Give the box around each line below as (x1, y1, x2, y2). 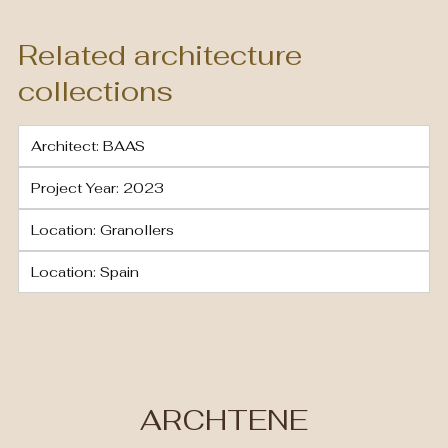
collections (18, 73, 173, 109)
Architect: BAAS (31, 137, 145, 155)
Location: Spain (31, 263, 139, 281)
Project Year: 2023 (31, 179, 164, 197)
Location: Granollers (31, 221, 174, 239)
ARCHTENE (140, 402, 308, 438)
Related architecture (18, 37, 302, 73)
